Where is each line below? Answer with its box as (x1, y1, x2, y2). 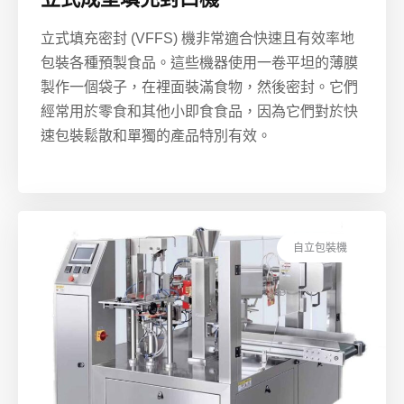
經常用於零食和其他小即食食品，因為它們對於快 (41, 104, 358, 120)
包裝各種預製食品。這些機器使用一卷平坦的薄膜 (41, 55, 358, 71)
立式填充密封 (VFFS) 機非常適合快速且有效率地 (41, 31, 354, 47)
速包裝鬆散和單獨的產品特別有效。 (41, 128, 271, 144)
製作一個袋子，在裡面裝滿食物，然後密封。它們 (41, 79, 358, 96)
